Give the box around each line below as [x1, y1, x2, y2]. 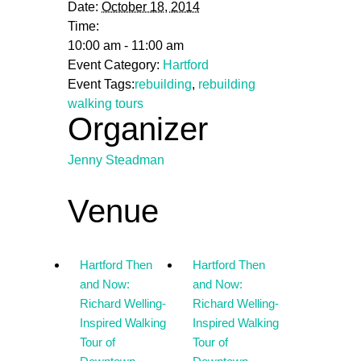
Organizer [68, 111, 208, 147]
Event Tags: [68, 77, 135, 91]
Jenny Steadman [68, 153, 164, 167]
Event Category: [68, 58, 160, 72]
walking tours [68, 97, 143, 110]
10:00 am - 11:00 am [68, 39, 184, 52]
